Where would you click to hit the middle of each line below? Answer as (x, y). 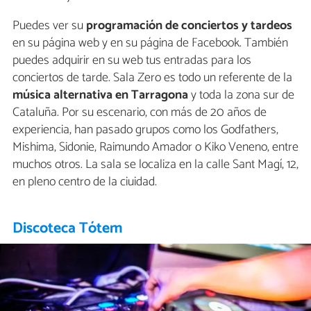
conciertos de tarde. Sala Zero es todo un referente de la (152, 77)
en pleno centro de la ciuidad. (85, 182)
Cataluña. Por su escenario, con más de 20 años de (140, 112)
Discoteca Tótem (68, 228)
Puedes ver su (49, 25)
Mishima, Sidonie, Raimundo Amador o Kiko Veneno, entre (155, 147)
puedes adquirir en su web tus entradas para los (132, 60)
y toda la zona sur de (241, 95)
